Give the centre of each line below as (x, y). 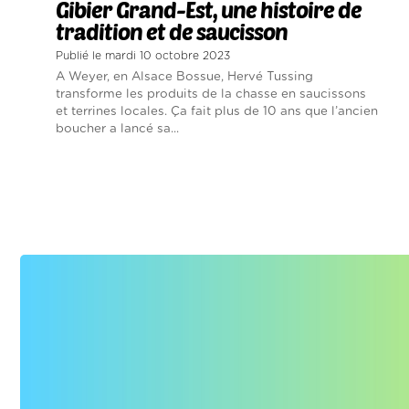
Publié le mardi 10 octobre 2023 (143, 56)
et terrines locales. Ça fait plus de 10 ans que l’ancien (217, 112)
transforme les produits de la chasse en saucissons (211, 94)
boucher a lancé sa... (117, 129)
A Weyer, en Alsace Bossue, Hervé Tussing (184, 77)
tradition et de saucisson (172, 32)
